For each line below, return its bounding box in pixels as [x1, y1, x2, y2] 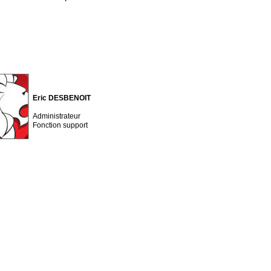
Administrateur [33, 112, 80, 120]
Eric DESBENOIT [33, 94, 91, 102]
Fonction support [33, 121, 88, 129]
